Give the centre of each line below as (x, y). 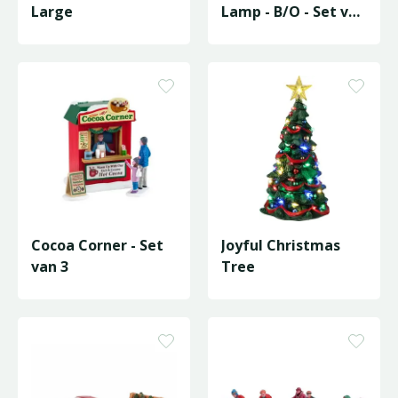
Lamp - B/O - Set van (294, 12)
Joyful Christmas (281, 245)
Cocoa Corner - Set (97, 245)
